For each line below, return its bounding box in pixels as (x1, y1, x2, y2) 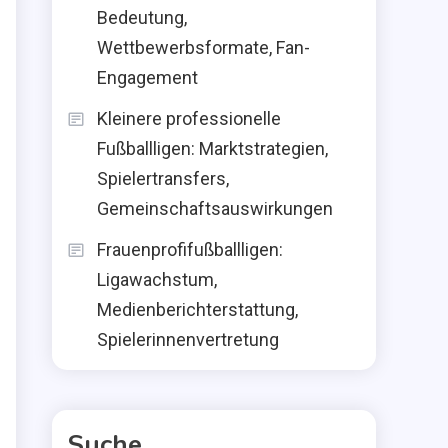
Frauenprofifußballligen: (97, 239, 283, 260)
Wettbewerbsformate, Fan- (97, 37, 310, 58)
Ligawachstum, (97, 269, 217, 290)
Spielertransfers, (97, 168, 229, 189)
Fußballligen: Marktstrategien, (97, 138, 328, 159)
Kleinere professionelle (97, 108, 281, 129)
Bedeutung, (97, 7, 187, 28)
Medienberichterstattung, (97, 299, 298, 320)
